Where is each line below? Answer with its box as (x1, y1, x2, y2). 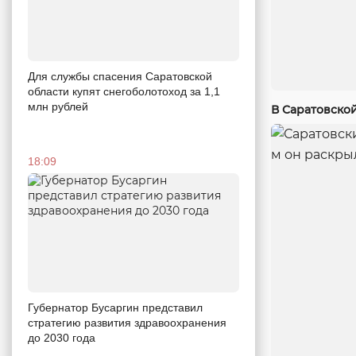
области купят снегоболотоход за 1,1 (28, 85, 220, 99)
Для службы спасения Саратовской (28, 70, 212, 83)
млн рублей (28, 100, 88, 114)
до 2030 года (28, 331, 95, 344)
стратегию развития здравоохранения (28, 316, 226, 329)
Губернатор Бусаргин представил (28, 301, 203, 314)
